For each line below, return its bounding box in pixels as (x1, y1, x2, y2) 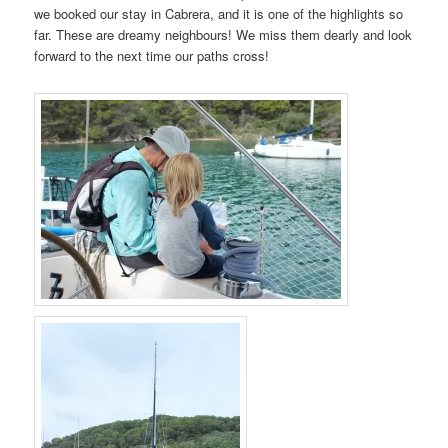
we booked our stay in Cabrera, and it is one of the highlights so (34, 4, 404, 24)
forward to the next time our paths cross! (34, 46, 270, 66)
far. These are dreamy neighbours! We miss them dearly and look (34, 25, 413, 45)
